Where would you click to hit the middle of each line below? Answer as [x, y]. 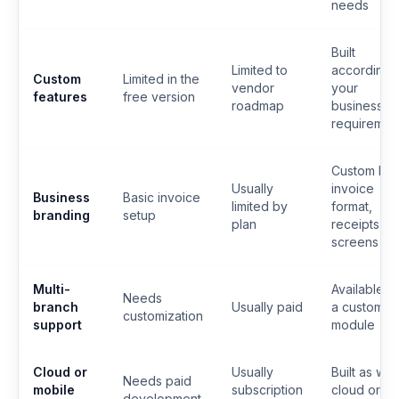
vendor [253, 87]
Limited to [260, 69]
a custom [358, 306]
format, [352, 206]
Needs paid [157, 380]
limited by [260, 206]
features [60, 96]
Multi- [52, 289]
